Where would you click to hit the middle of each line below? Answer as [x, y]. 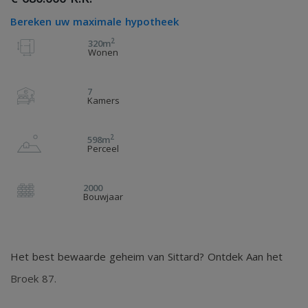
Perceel [103, 148]
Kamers [103, 100]
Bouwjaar [103, 197]
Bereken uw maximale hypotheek [95, 21]
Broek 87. [33, 278]
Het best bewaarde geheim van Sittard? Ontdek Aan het [146, 256]
